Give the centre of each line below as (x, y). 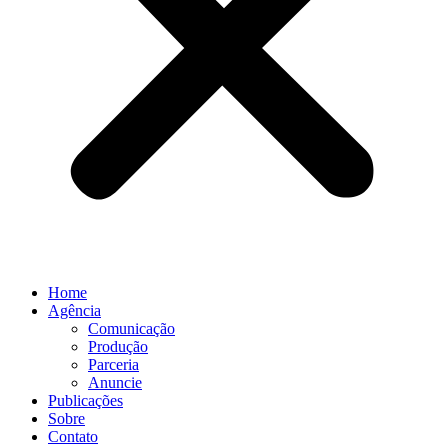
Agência (74, 310)
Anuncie (115, 382)
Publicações (85, 400)
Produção (118, 346)
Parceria (113, 364)
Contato (73, 436)
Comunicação (131, 328)
